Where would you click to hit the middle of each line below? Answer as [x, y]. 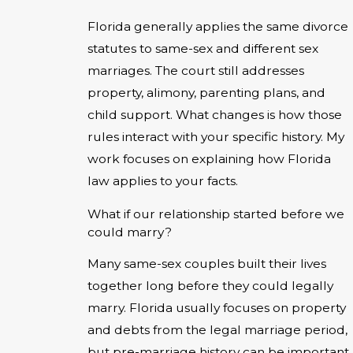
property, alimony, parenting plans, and [206, 93]
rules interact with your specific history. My [216, 137]
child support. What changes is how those [215, 115]
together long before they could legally [210, 286]
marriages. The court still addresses [196, 71]
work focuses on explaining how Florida [209, 159]
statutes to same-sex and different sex [203, 49]
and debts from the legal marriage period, [217, 330]
